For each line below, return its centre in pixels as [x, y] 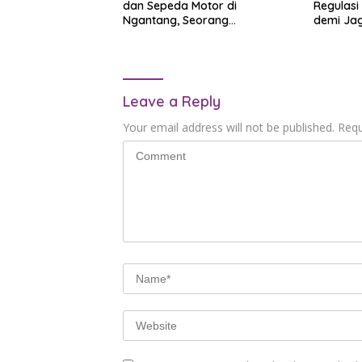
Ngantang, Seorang [176, 21]
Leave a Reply [172, 102]
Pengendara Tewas [175, 35]
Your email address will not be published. [229, 128]
